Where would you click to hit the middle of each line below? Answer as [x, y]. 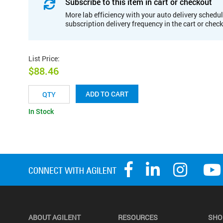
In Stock [41, 111]
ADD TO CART [107, 94]
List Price [43, 58]
